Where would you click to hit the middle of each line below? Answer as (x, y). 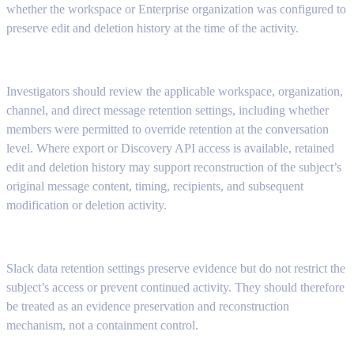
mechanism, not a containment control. (102, 325)
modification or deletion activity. (87, 205)
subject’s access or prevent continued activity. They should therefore (175, 287)
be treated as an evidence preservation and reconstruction (148, 306)
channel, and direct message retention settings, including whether (168, 110)
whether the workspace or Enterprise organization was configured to (176, 9)
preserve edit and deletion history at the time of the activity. (153, 28)
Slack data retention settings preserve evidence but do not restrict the (176, 268)
